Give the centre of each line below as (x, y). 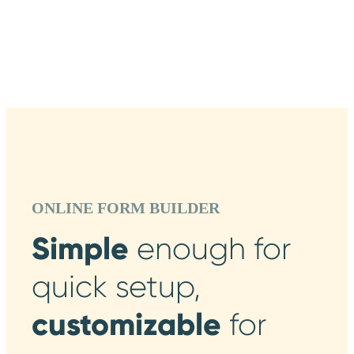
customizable (130, 324)
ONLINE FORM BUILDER (126, 207)
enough (191, 248)
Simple (84, 249)
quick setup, (116, 286)
